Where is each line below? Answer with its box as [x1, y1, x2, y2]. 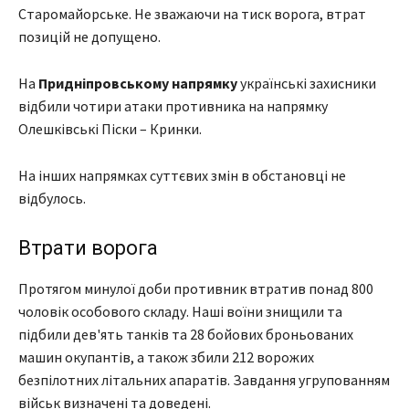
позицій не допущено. [18, 27, 161, 47]
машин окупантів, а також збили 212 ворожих [18, 348, 314, 367]
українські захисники [237, 74, 376, 93]
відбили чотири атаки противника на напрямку [18, 97, 328, 116]
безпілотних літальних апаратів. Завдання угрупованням [18, 371, 390, 390]
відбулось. [18, 189, 86, 208]
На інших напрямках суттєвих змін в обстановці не [18, 166, 346, 185]
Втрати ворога [18, 236, 158, 260]
